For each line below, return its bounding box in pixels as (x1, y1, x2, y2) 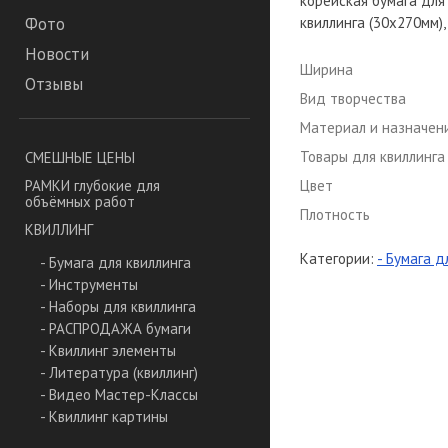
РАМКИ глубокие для (25, 176, 160, 196)
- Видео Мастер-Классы (40, 385, 198, 405)
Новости (25, 43, 89, 66)
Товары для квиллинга (300, 147, 445, 166)
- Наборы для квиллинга (40, 297, 196, 317)
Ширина (300, 60, 353, 79)
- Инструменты (40, 275, 138, 295)
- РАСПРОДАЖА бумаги (40, 319, 191, 339)
